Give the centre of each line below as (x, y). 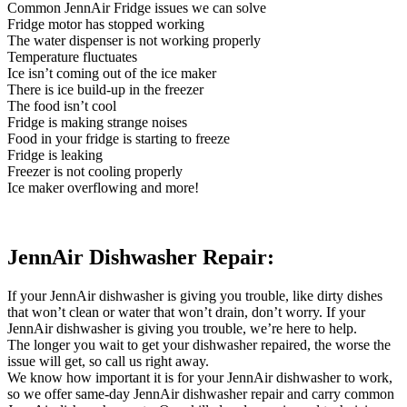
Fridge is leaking (55, 154)
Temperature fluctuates (72, 56)
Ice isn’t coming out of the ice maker (112, 73)
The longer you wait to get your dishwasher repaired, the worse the (199, 344)
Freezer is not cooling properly (95, 171)
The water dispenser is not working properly (134, 40)
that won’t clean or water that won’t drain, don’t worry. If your (186, 312)
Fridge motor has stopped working (106, 24)
